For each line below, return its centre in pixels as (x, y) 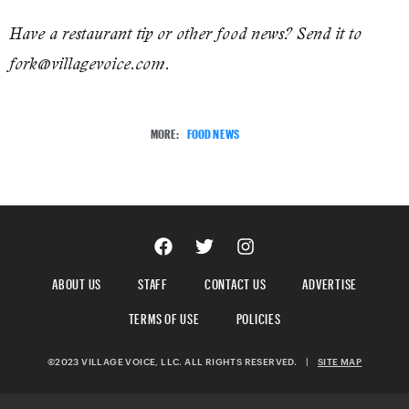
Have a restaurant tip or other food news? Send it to (185, 33)
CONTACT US (235, 282)
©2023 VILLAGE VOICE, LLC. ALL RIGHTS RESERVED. (176, 362)
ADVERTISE (330, 282)
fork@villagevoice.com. (89, 63)
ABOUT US (77, 282)
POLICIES (258, 317)
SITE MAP (340, 362)
